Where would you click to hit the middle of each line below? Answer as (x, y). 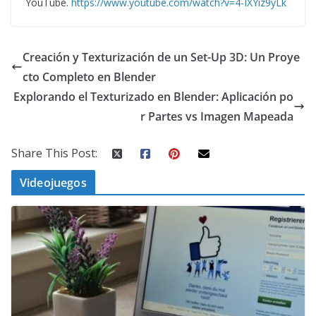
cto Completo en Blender (89, 77)
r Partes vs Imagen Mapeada (217, 116)
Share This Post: (54, 153)
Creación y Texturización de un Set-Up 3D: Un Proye (161, 57)
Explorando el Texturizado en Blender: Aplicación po (153, 96)
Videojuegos (53, 182)
